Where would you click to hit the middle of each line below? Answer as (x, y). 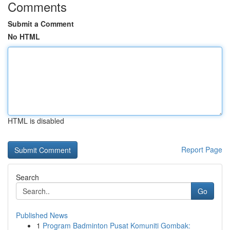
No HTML (24, 36)
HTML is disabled (36, 121)
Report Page (202, 149)
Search (27, 177)
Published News (42, 215)
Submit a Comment (41, 24)
